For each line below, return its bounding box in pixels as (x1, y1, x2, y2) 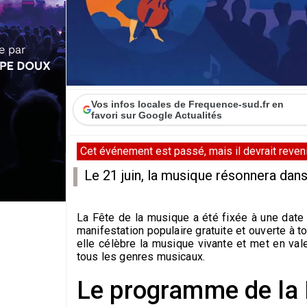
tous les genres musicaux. (77, 249, 208, 263)
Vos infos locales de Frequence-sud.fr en (91, 98, 284, 110)
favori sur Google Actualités (91, 109, 223, 121)
